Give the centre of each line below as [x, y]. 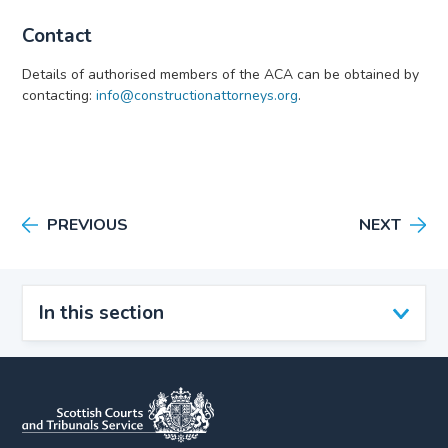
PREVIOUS [88, 225]
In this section [102, 313]
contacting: [57, 95]
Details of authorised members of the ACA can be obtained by [221, 74]
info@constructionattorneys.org [197, 95]
